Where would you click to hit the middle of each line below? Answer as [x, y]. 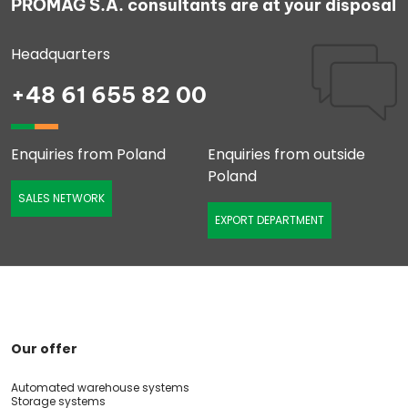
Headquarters [61, 55]
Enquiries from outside [286, 155]
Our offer [44, 349]
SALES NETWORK [61, 199]
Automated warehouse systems [100, 388]
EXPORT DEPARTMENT [270, 220]
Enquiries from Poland [88, 155]
